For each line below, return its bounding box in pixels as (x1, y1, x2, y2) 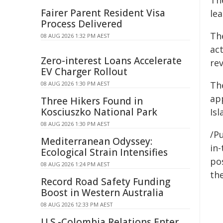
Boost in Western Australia (41, 186, 164, 199)
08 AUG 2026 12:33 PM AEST (41, 201, 113, 208)
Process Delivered (41, 17, 122, 30)
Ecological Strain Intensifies (41, 146, 168, 159)
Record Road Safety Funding (41, 175, 170, 188)
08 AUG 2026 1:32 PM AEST (41, 32, 110, 39)
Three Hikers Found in (41, 95, 143, 108)
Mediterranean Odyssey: (41, 135, 152, 148)
